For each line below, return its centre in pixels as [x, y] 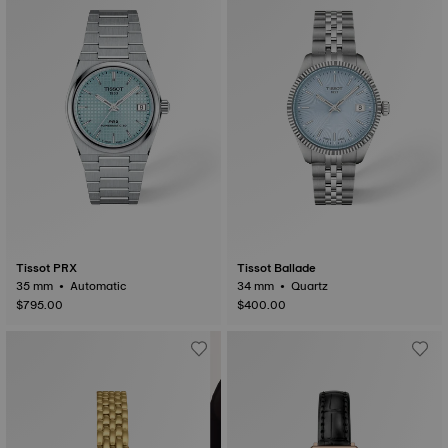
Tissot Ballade [276, 268]
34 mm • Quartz [311, 286]
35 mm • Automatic [99, 286]
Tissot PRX [46, 268]
